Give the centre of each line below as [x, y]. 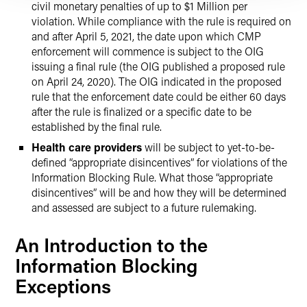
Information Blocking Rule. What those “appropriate [152, 177]
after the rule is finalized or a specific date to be [142, 111]
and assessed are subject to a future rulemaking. [144, 207]
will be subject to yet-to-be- [208, 147]
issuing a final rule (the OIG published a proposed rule [158, 66]
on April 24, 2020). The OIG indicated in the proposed [157, 81]
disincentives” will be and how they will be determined [159, 192]
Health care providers [87, 147]
